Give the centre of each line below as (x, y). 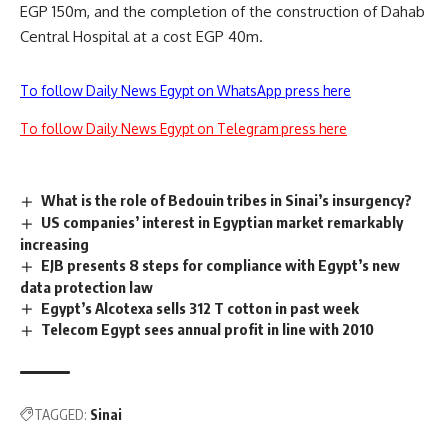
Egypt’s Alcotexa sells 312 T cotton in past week (200, 307)
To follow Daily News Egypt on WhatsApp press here (185, 90)
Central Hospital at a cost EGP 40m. (141, 36)
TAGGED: (60, 415)
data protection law (86, 286)
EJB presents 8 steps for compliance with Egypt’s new (221, 264)
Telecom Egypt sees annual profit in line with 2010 (208, 329)
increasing (54, 243)
